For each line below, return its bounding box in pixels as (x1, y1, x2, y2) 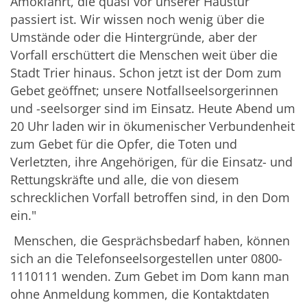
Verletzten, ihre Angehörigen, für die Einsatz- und (10, 153, 293, 171)
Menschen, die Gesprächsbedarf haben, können (10, 232, 290, 249)
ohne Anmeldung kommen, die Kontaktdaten (10, 286, 269, 303)
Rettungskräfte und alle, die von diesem (10, 171, 239, 188)
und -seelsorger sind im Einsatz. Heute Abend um (10, 100, 295, 117)
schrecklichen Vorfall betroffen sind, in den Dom (10, 189, 290, 206)
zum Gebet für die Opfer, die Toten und (10, 136, 237, 153)
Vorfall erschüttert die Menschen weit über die (10, 47, 278, 64)
